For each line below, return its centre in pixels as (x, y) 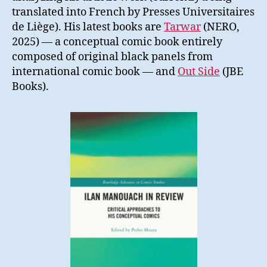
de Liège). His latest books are (88, 27)
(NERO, (220, 27)
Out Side (199, 72)
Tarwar (182, 27)
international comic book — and (95, 72)
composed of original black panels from (112, 57)
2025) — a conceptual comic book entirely (117, 42)
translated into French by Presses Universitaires (133, 12)
